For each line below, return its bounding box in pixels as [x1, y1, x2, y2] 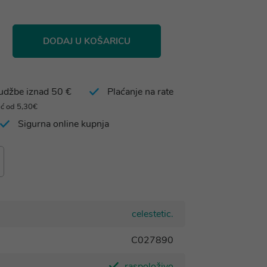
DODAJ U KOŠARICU [43, 35, 131, 47]
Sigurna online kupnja [18, 117, 109, 131]
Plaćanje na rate [107, 85, 173, 98]
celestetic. [132, 207, 173, 221]
